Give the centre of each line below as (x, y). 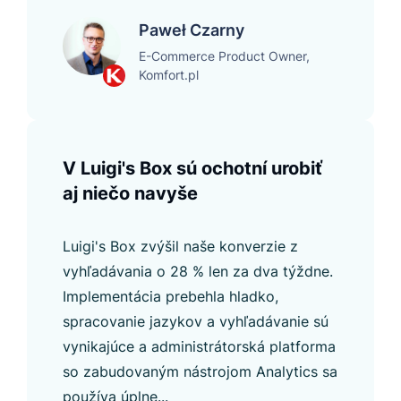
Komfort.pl (169, 74)
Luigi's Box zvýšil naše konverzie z (180, 246)
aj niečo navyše (130, 193)
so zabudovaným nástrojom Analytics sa (200, 371)
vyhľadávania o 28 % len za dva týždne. (198, 271)
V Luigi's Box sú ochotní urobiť (192, 168)
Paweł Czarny (192, 30)
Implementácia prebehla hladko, (171, 296)
